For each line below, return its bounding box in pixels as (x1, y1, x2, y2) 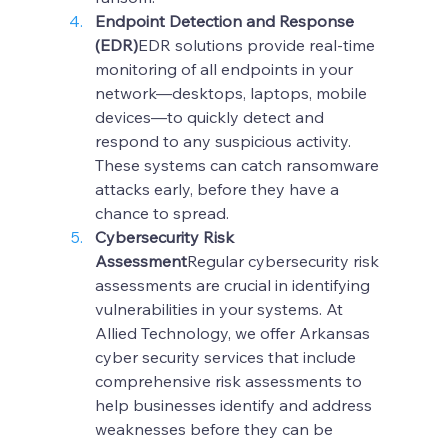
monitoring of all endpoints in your (94, 58, 357, 79)
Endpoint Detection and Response (94, 10, 358, 31)
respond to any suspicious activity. (94, 130, 355, 151)
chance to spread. (94, 202, 229, 223)
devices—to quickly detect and (94, 106, 328, 127)
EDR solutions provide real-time (137, 34, 379, 55)
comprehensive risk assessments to (94, 370, 366, 391)
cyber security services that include (94, 346, 360, 367)
